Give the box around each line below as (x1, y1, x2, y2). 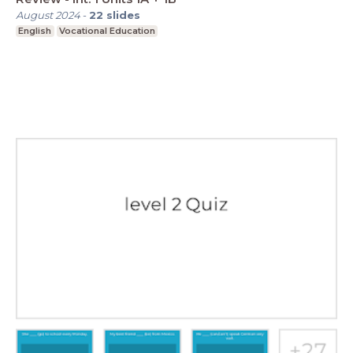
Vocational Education (58, 24, 155, 36)
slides (106, 8, 140, 21)
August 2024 (16, 8, 80, 21)
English (18, 24, 52, 36)
